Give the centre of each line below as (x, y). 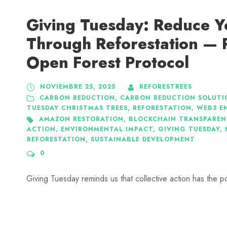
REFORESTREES (166, 87)
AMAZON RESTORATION (81, 119)
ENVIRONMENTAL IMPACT (107, 129)
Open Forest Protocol (108, 63)
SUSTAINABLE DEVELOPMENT (143, 140)
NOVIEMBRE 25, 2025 (78, 87)
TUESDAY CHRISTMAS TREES (77, 108)
